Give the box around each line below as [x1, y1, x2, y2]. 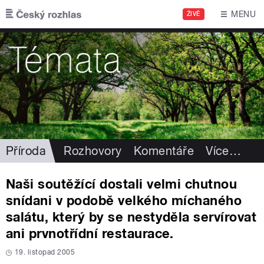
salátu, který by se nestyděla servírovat [6, 209, 257, 225]
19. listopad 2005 [15, 247, 75, 256]
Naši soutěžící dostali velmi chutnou [6, 176, 237, 192]
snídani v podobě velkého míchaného [6, 192, 242, 208]
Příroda [6, 143, 47, 158]
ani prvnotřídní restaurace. [6, 225, 174, 241]
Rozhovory [64, 143, 122, 158]
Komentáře [133, 143, 194, 158]
